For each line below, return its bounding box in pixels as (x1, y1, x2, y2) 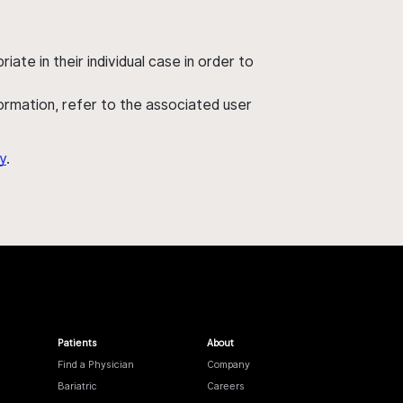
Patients (57, 336, 97, 349)
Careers (206, 379, 245, 392)
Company (206, 357, 250, 371)
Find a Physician (57, 357, 134, 371)
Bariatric (57, 379, 97, 392)
